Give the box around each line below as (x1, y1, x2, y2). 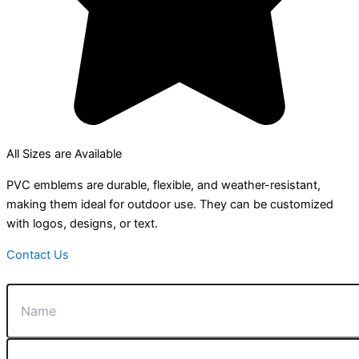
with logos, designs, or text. (6, 216, 158, 231)
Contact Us (6, 247, 69, 262)
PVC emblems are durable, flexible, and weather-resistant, (6, 177, 321, 192)
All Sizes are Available (6, 147, 122, 162)
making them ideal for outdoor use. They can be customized (6, 196, 333, 212)
